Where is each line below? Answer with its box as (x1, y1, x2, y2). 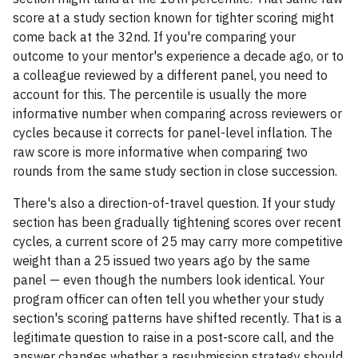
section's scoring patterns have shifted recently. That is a (13, 310, 342, 326)
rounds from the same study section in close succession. (13, 163, 337, 179)
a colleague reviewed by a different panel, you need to (13, 67, 328, 83)
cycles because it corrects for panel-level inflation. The (13, 125, 332, 141)
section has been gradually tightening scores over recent (13, 214, 341, 230)
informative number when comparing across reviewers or (13, 105, 342, 121)
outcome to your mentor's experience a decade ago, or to (13, 48, 344, 64)
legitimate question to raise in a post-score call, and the (13, 329, 334, 345)
